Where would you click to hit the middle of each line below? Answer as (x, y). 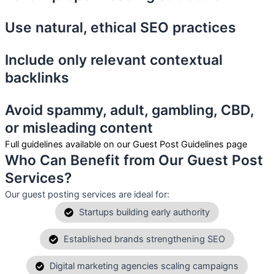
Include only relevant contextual (114, 60)
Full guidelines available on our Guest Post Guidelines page (126, 145)
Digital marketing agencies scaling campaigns (144, 266)
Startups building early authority (144, 213)
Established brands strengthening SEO (144, 239)
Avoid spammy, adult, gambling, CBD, (129, 110)
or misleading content (79, 128)
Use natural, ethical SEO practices (120, 28)
